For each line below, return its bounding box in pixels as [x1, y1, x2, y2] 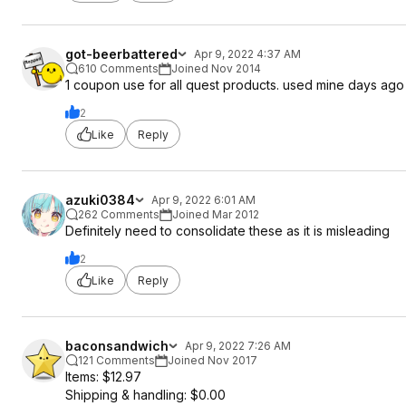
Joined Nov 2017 [168, 353, 257, 367]
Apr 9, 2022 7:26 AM [185, 339, 291, 353]
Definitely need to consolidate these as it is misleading [65, 223, 390, 238]
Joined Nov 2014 [171, 62, 261, 75]
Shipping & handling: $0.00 [65, 387, 226, 402]
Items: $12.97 [65, 369, 141, 384]
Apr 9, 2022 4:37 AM [194, 47, 301, 61]
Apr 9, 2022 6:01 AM [151, 193, 256, 207]
